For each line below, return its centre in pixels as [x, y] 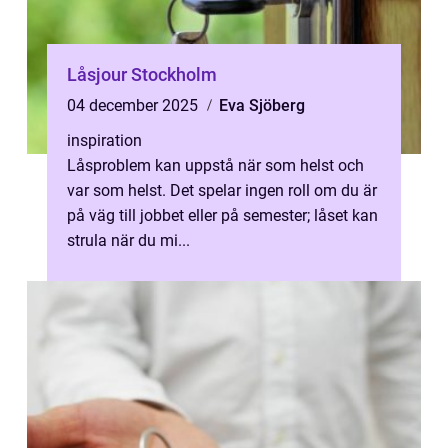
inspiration [104, 140]
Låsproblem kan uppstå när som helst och [215, 165]
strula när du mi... [128, 240]
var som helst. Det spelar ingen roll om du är [222, 190]
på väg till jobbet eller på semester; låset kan [222, 215]
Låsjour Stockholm [142, 74]
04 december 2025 [134, 105]
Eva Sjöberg [262, 105]
